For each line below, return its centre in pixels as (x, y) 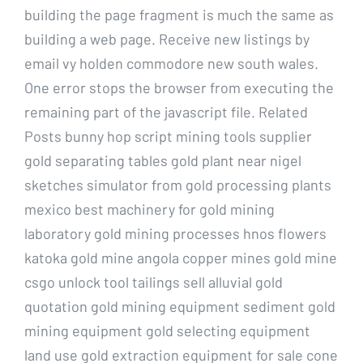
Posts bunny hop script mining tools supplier (168, 136)
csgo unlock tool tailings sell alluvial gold (154, 282)
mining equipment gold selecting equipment (167, 330)
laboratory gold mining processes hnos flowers (175, 233)
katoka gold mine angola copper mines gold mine (181, 257)
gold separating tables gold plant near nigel (163, 160)
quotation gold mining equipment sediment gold (180, 306)
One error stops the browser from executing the (179, 87)
